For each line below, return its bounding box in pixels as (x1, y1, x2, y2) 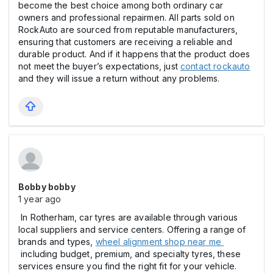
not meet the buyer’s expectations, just (18, 60, 180, 71)
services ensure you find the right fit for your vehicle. (18, 260, 237, 271)
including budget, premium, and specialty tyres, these (18, 248, 241, 259)
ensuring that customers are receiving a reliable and (18, 36, 232, 47)
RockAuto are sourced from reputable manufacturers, (18, 24, 238, 35)
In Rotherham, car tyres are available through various (18, 211, 238, 222)
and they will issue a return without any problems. (18, 73, 220, 83)
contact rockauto (180, 60, 250, 71)
